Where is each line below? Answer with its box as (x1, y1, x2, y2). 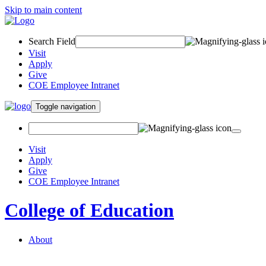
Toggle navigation (61, 102, 96, 111)
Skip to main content (5, 5, 82, 15)
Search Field (28, 36, 75, 46)
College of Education (5, 199, 174, 221)
